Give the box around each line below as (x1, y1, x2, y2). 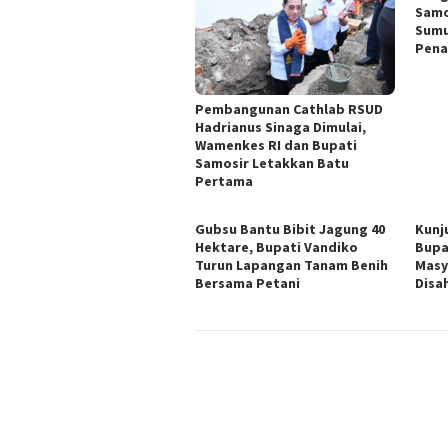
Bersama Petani (195, 274, 300, 293)
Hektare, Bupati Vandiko (195, 238, 358, 257)
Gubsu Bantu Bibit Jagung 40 (195, 220, 385, 239)
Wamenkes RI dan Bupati (195, 136, 357, 155)
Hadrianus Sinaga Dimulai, (195, 118, 366, 137)
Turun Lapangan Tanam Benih (195, 256, 388, 275)
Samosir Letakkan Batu (195, 154, 349, 173)
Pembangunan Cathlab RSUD (195, 100, 383, 119)
